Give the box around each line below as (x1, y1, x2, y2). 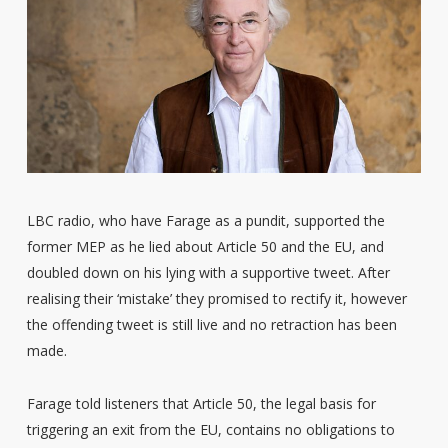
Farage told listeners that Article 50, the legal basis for (26, 393, 376, 413)
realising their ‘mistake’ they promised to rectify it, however (26, 288, 407, 308)
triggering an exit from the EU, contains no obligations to (26, 419, 395, 439)
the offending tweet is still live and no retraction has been (26, 314, 397, 334)
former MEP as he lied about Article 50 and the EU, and (26, 236, 384, 256)
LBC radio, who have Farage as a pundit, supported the (26, 210, 385, 230)
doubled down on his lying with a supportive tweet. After (26, 262, 390, 282)
